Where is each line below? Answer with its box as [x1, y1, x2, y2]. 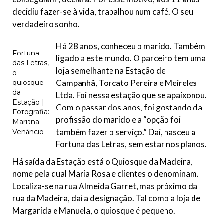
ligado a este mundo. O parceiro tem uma [56, 53, 206, 64]
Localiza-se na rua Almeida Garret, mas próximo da [12, 181, 197, 192]
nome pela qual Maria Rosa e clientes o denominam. [12, 168, 199, 179]
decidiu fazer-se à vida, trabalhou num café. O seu [12, 6, 193, 17]
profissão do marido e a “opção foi [56, 114, 181, 125]
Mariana [12, 117, 39, 127]
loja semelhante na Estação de [56, 65, 165, 76]
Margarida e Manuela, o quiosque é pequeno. [12, 205, 175, 216]
